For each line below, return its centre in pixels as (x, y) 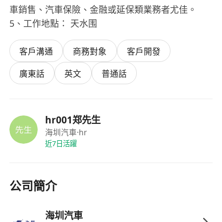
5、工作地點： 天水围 (54, 24)
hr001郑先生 (73, 120)
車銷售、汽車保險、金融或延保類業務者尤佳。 (103, 10)
